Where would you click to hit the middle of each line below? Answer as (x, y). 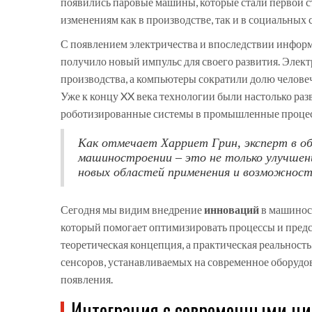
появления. (87, 279)
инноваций (232, 210)
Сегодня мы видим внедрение (132, 210)
